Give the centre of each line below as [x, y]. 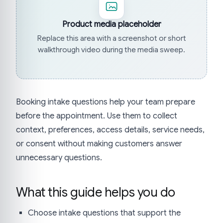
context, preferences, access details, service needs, [110, 130]
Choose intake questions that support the [104, 213]
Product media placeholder [111, 25]
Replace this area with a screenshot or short [111, 38]
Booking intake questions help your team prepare [106, 102]
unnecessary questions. [59, 158]
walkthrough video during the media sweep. [111, 49]
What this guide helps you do [96, 192]
